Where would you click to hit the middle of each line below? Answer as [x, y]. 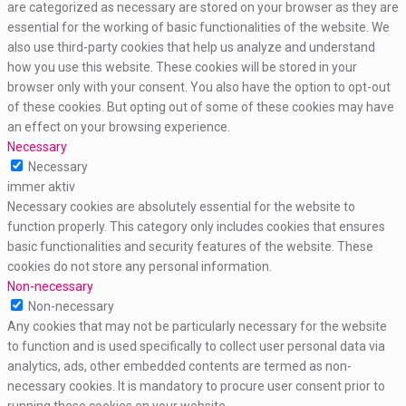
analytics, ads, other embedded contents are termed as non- [179, 366]
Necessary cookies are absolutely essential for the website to [181, 206]
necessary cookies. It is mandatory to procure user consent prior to [196, 386]
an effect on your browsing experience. [119, 126]
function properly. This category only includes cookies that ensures [196, 226]
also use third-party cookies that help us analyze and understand [191, 47]
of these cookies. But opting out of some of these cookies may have [201, 106]
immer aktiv [41, 186]
